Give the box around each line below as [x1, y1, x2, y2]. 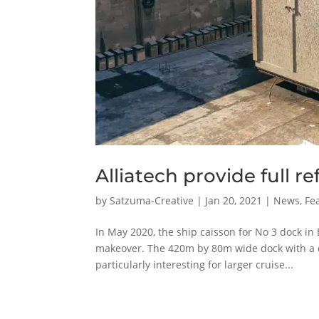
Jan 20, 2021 [205, 193, 263, 207]
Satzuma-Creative [110, 193, 194, 207]
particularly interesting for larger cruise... [95, 257, 294, 271]
